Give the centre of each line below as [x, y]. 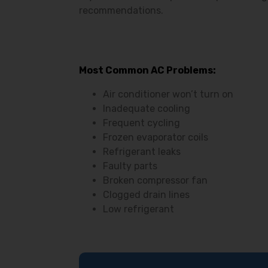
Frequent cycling [141, 123]
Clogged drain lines [146, 195]
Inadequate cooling [147, 109]
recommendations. [121, 10]
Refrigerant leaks [142, 152]
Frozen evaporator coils [156, 137]
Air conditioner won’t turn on [168, 94]
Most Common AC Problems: [147, 70]
